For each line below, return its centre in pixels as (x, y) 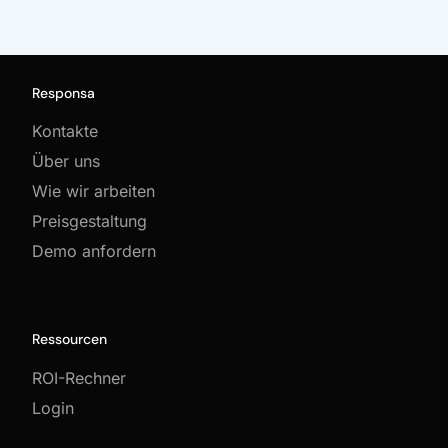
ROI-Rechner (79, 377)
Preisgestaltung (90, 221)
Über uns (66, 161)
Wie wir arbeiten (94, 191)
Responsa (64, 92)
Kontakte (65, 131)
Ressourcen (70, 339)
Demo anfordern (94, 251)
